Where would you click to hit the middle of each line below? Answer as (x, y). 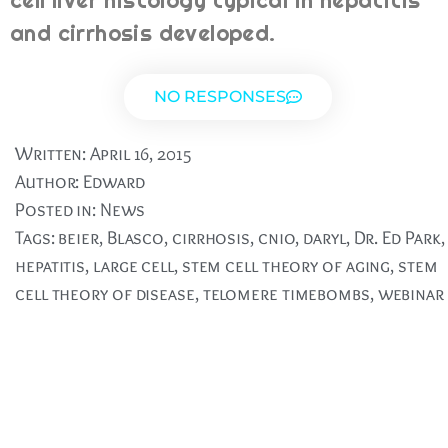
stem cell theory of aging (286, 266)
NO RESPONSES (220, 97)
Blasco (135, 238)
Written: (51, 154)
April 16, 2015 (141, 154)
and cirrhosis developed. (143, 33)
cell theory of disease (105, 294)
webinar (410, 294)
